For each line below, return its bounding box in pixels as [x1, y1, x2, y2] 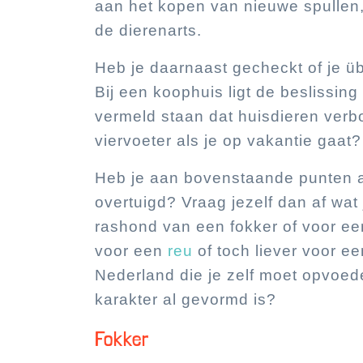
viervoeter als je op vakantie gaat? [95, 132, 361, 149]
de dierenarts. [95, 22, 202, 39]
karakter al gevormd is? [95, 291, 276, 308]
